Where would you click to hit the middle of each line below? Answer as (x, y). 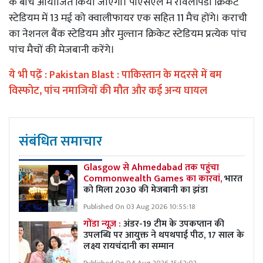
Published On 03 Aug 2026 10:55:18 (139, 207)
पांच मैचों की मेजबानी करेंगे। (63, 50)
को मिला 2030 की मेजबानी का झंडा (146, 190)
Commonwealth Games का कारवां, (154, 179)
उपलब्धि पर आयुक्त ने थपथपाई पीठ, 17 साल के (164, 235)
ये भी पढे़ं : (29, 75)
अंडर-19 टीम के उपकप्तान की (174, 224)
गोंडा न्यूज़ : (103, 224)
